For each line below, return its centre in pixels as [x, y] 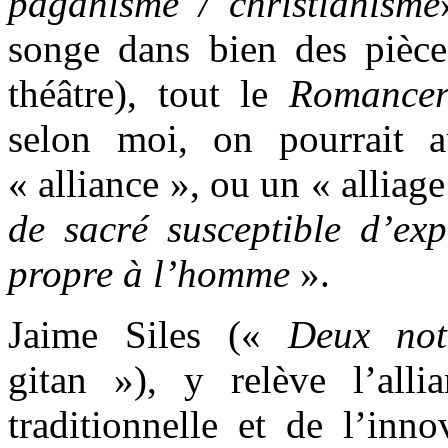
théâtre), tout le [148, 93]
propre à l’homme [149, 273]
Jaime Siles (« [148, 334]
